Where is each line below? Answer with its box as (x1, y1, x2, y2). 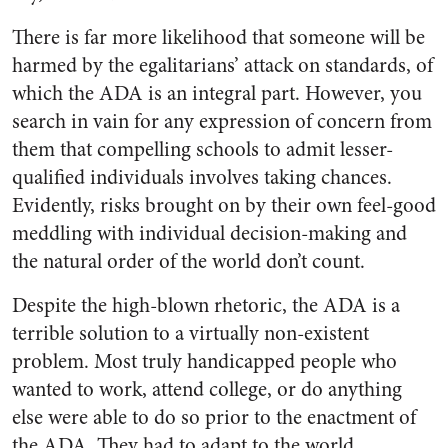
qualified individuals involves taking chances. (12, 163, 392, 192)
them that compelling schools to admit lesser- (12, 135, 393, 164)
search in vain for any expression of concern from (12, 107, 432, 136)
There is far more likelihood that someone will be (12, 23, 425, 52)
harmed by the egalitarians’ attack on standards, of (12, 51, 433, 80)
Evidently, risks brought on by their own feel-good (12, 191, 436, 220)
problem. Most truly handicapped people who (12, 347, 397, 376)
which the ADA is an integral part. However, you (12, 79, 422, 108)
